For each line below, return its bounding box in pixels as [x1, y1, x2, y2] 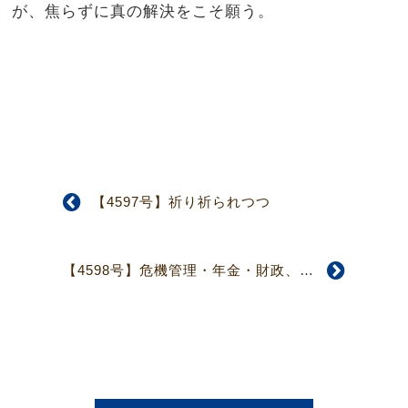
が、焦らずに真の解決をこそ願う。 [12, 2, 275, 19]
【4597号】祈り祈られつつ [92, 194, 271, 210]
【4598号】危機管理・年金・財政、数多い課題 [299, 262, 313, 279]
